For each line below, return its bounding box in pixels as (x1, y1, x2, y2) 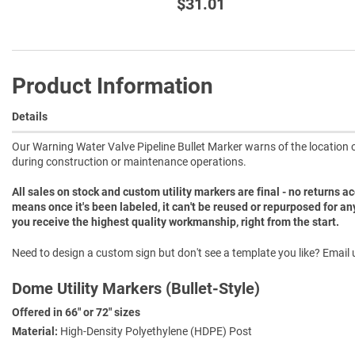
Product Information (12, 72, 213, 99)
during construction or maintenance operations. (12, 155, 246, 168)
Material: (12, 325, 58, 338)
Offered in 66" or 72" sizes (12, 306, 140, 319)
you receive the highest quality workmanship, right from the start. (12, 216, 339, 229)
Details (12, 109, 48, 123)
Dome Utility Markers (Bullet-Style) (12, 279, 260, 299)
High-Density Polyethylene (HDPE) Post (58, 325, 252, 338)
